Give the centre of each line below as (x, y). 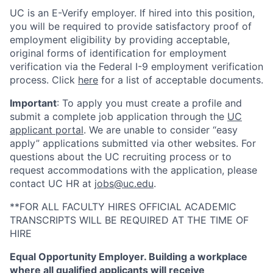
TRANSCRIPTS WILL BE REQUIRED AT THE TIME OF (129, 220)
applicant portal (47, 129)
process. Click (44, 80)
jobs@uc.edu (124, 183)
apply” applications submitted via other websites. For (133, 143)
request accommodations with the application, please (133, 170)
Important (33, 103)
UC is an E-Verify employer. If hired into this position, (132, 12)
